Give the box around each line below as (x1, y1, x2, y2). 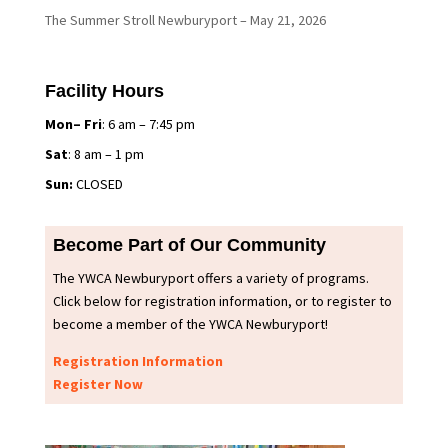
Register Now (52, 375, 143, 394)
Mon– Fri (44, 115, 102, 134)
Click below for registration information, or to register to (52, 292, 392, 311)
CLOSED (75, 175, 123, 194)
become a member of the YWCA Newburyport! (52, 315, 328, 334)
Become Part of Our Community (52, 235, 326, 256)
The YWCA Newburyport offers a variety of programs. (52, 269, 369, 288)
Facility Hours (44, 81, 164, 102)
